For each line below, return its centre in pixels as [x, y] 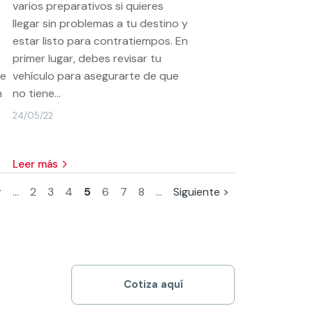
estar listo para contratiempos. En [101, 41]
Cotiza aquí [153, 285]
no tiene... [37, 93]
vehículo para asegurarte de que [96, 75]
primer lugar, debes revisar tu [87, 58]
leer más [38, 164]
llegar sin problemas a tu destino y [101, 23]
